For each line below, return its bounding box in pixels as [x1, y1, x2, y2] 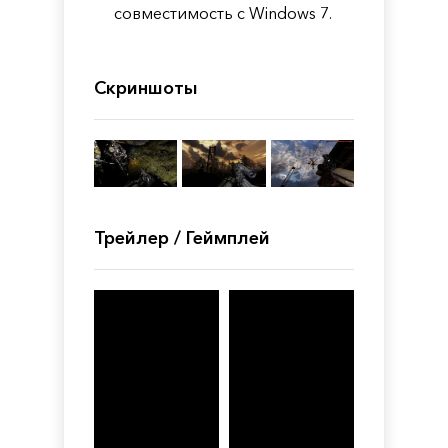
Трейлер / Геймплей [94, 226, 270, 249]
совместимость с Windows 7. [114, 3, 332, 23]
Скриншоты [94, 77, 198, 99]
